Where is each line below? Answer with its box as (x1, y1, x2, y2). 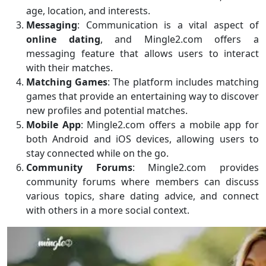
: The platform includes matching (107, 75, 259, 88)
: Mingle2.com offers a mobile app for (80, 118, 259, 131)
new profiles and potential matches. (26, 103, 188, 117)
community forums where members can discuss (26, 175, 259, 188)
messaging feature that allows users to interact (26, 46, 259, 60)
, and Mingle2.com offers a (100, 32, 259, 46)
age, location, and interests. (26, 4, 150, 17)
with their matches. (26, 61, 113, 74)
